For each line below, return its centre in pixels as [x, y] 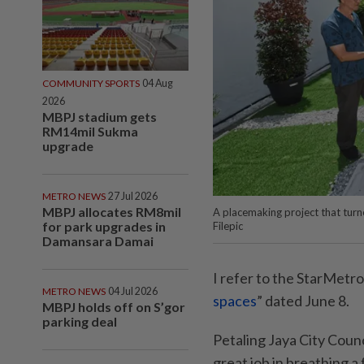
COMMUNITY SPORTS [91, 83]
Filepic [228, 226]
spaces [235, 301]
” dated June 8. [303, 301]
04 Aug [158, 83]
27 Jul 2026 [133, 196]
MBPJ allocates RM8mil [112, 211]
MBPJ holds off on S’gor [114, 306]
